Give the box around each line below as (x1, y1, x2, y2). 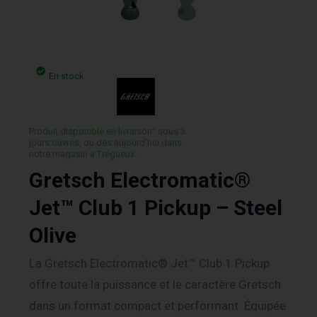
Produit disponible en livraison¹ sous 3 (29, 125, 185, 137)
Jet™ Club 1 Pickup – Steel (29, 195, 282, 221)
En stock (49, 70, 84, 81)
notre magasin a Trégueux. (29, 148, 137, 159)
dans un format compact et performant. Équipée (29, 299, 286, 313)
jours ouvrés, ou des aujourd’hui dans (29, 137, 182, 148)
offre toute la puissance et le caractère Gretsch (29, 277, 281, 292)
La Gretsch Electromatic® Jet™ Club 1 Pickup (29, 256, 270, 271)
